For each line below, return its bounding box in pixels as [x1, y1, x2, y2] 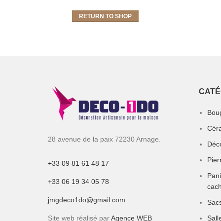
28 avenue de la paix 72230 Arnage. [48, 135, 161, 143]
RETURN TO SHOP [79, 13, 132, 20]
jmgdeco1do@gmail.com [48, 195, 125, 204]
